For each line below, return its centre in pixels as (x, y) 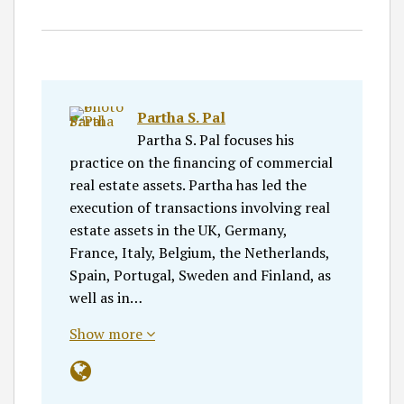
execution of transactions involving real (200, 207)
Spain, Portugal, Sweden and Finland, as (200, 275)
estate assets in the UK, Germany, (178, 230)
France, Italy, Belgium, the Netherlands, (199, 252)
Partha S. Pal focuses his (216, 139)
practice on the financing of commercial (201, 162)
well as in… (106, 297)
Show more (108, 333)
